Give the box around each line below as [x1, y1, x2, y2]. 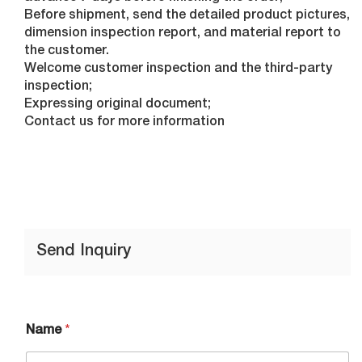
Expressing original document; [24, 99, 212, 112]
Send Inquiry [36, 244, 132, 260]
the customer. [24, 45, 110, 58]
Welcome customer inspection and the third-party [24, 63, 333, 76]
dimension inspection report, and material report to [24, 27, 342, 40]
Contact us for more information [24, 116, 225, 129]
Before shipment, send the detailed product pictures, [24, 10, 351, 23]
